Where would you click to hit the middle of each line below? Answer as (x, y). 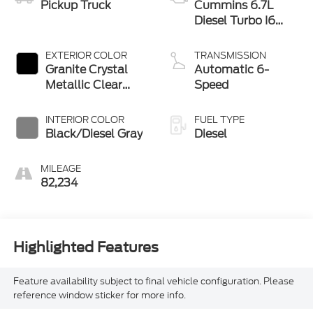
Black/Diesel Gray (94, 134)
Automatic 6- (232, 70)
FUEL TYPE (219, 120)
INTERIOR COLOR (85, 120)
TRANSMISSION (230, 56)
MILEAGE (60, 169)
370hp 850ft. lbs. (242, 36)
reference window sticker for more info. (99, 295)
